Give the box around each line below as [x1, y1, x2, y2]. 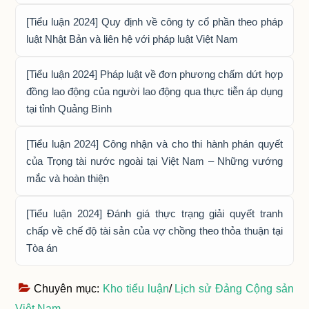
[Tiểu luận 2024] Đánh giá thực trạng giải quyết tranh [26, 208, 283, 220]
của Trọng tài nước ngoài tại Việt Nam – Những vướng [26, 155, 283, 168]
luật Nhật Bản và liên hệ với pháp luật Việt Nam [26, 33, 239, 46]
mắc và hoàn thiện [26, 172, 110, 185]
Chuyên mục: [34, 283, 103, 295]
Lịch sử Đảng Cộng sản [175, 283, 294, 295]
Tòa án [26, 242, 58, 255]
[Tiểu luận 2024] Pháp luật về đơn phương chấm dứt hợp [26, 68, 283, 81]
